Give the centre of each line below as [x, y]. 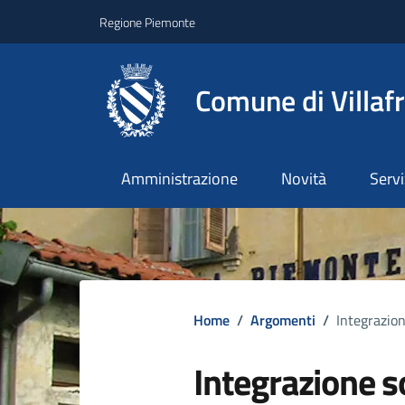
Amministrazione [179, 179]
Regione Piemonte [147, 22]
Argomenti [283, 320]
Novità [303, 179]
